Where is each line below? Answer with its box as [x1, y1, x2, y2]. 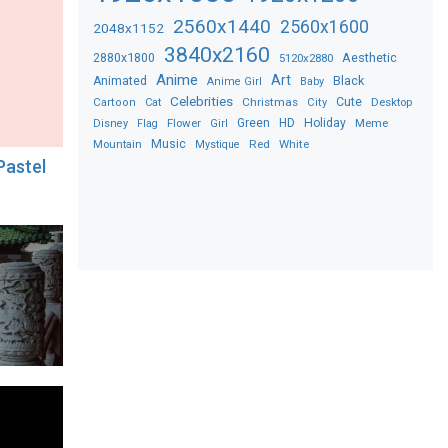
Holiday [304, 115, 347, 130]
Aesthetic [342, 49, 398, 65]
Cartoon [93, 95, 137, 109]
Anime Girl [207, 74, 263, 88]
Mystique [195, 137, 241, 151]
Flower [167, 115, 202, 130]
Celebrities [170, 92, 234, 109]
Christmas [242, 94, 299, 109]
